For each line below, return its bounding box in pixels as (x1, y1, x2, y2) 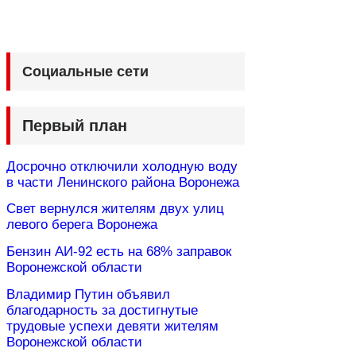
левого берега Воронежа (6, 217, 157, 233)
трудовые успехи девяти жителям (6, 318, 219, 334)
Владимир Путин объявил (6, 286, 170, 302)
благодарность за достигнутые (6, 302, 198, 318)
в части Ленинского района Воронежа (6, 174, 239, 190)
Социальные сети (22, 63, 149, 79)
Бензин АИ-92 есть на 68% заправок (6, 244, 231, 259)
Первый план (22, 116, 127, 134)
